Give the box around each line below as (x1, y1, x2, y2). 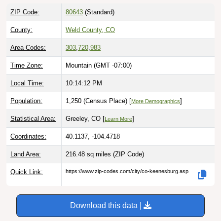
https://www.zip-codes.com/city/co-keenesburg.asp (66, 168, 188, 175)
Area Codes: (10, 44, 46, 52)
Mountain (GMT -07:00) (66, 62, 132, 70)
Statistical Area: (10, 115, 56, 123)
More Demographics (131, 98, 180, 105)
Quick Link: (10, 168, 43, 176)
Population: (10, 97, 42, 105)
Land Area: (10, 150, 41, 158)
